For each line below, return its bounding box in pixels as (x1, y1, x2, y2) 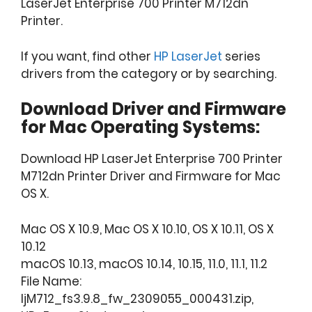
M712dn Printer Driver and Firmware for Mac (21, 168, 281, 185)
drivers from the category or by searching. (21, 65, 276, 82)
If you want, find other (21, 47, 154, 65)
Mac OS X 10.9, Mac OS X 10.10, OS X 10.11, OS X (21, 220, 274, 237)
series (222, 47, 260, 65)
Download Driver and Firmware (21, 97, 286, 121)
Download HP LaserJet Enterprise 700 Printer (21, 150, 283, 168)
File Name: (21, 272, 81, 290)
